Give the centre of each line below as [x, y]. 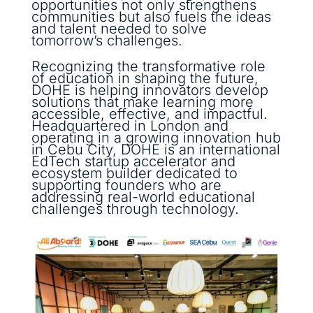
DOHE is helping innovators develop [150, 90]
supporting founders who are [126, 185]
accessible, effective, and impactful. [149, 114]
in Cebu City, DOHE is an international [155, 150]
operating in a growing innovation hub [156, 138]
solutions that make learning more [142, 102]
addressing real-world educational [143, 197]
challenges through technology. [135, 209]
